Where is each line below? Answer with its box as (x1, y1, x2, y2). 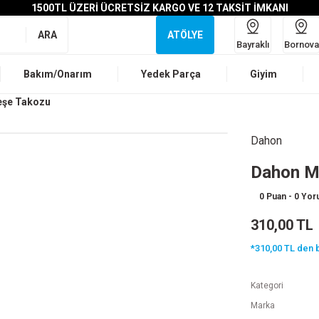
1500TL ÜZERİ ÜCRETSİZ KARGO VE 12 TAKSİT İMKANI (31, 2, 288, 14)
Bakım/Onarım (23, 68, 92, 80)
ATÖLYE (167, 29, 203, 41)
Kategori (251, 281, 283, 291)
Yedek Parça (141, 68, 201, 80)
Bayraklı (236, 38, 269, 50)
